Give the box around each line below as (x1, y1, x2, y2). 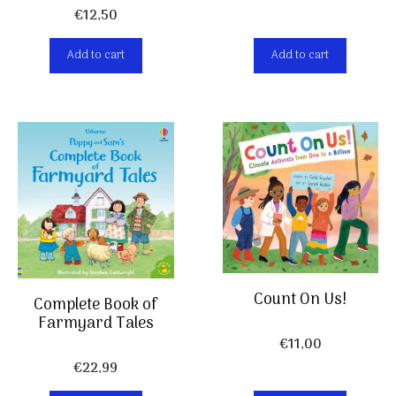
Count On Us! (254, 286, 347, 313)
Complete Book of (34, 292, 158, 318)
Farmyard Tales (37, 310, 154, 337)
